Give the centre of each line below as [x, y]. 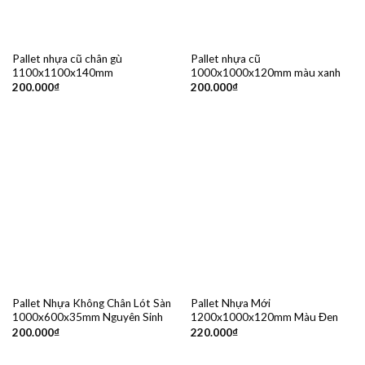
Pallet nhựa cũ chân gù [67, 58]
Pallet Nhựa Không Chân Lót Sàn [91, 303]
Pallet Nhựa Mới [230, 303]
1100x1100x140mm [62, 72]
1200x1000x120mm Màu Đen [264, 317]
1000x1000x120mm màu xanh [265, 72]
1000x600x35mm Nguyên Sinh [87, 317]
